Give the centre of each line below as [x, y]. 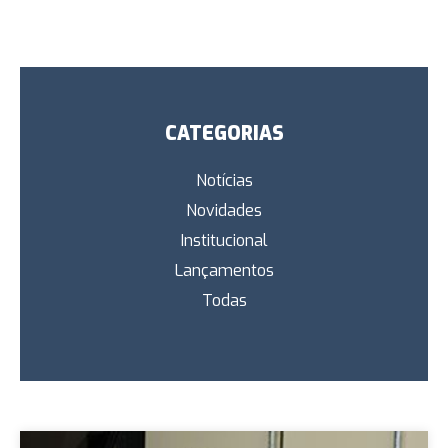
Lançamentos [224, 270]
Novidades [224, 210]
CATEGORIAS [224, 133]
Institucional [224, 240]
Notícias [224, 180]
